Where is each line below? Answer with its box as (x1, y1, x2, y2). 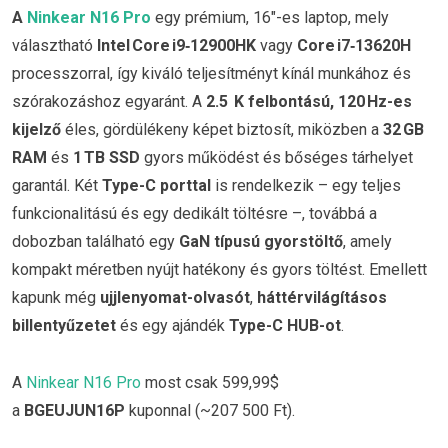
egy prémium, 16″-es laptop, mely (155, 7, 389, 27)
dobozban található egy (12, 231, 179, 251)
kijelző (12, 119, 61, 139)
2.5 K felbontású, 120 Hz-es (206, 91, 412, 111)
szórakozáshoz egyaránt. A (12, 91, 206, 111)
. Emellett (362, 259, 427, 279)
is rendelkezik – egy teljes (211, 175, 401, 195)
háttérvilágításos (257, 287, 387, 307)
